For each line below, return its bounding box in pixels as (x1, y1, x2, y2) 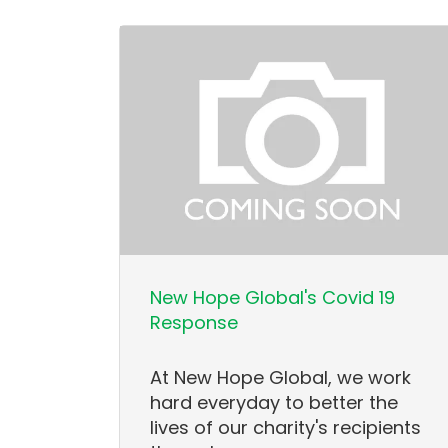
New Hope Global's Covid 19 (150, 285, 396, 311)
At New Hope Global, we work (150, 365, 412, 391)
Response (150, 310, 239, 336)
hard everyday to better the (150, 390, 399, 416)
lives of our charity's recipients (150, 415, 422, 441)
